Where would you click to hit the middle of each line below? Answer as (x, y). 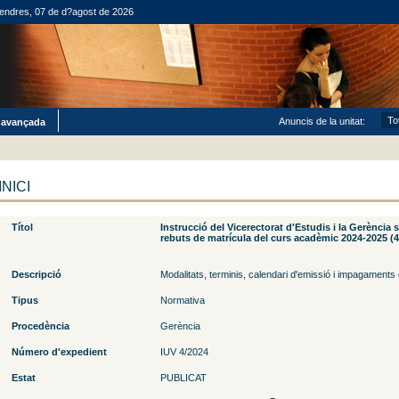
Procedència (40, 326)
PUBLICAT (183, 378)
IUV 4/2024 (184, 352)
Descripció (36, 274)
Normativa (182, 300)
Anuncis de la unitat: (322, 121)
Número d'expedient (59, 352)
